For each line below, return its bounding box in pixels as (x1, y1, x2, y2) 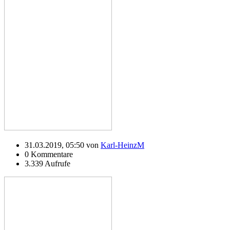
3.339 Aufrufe (25, 159, 70, 168)
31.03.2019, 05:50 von (25, 140, 101, 149)
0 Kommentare (25, 149, 73, 159)
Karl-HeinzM (101, 140, 144, 149)
